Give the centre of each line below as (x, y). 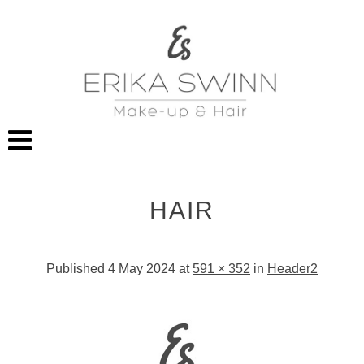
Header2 (292, 269)
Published (77, 269)
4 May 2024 (142, 269)
